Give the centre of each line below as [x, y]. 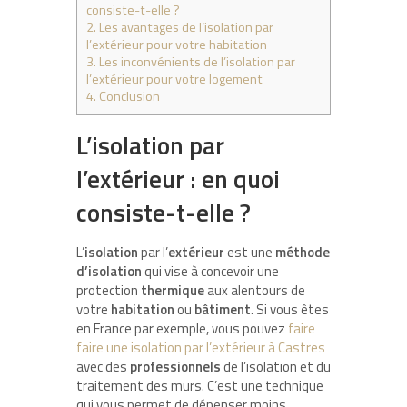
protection [109, 290]
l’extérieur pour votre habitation [177, 44]
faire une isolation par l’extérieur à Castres [201, 347]
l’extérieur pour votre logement [174, 79]
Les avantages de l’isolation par [185, 27]
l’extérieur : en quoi [178, 178]
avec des [103, 366]
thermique [173, 290]
